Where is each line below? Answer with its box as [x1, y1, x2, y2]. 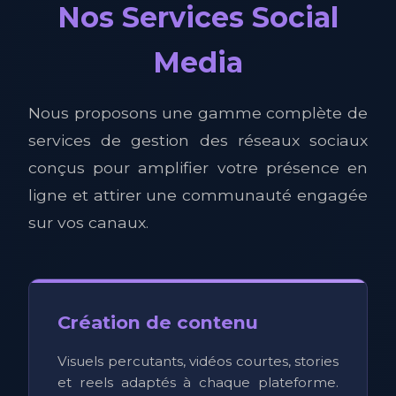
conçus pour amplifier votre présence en [28, 157, 368, 177]
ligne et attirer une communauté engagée [28, 185, 368, 204]
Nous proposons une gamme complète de [28, 103, 368, 122]
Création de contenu [57, 310, 258, 333]
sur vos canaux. [28, 212, 148, 232]
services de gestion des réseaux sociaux [28, 130, 368, 149]
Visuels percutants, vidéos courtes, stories [57, 352, 339, 369]
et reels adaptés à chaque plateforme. [57, 373, 339, 391]
